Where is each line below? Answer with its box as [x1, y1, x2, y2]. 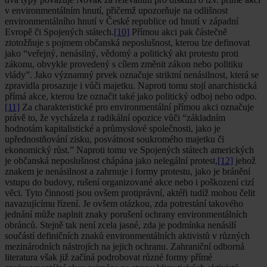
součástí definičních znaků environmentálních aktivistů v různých [5, 231, 250, 241]
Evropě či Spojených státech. [5, 27, 114, 38]
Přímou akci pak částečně [129, 27, 227, 38]
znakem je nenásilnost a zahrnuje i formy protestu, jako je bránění [5, 166, 250, 177]
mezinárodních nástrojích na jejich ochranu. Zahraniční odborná [5, 241, 244, 252]
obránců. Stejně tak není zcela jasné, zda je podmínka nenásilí [5, 220, 236, 231]
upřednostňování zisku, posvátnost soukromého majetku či [5, 134, 224, 145]
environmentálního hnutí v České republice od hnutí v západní [5, 16, 238, 27]
